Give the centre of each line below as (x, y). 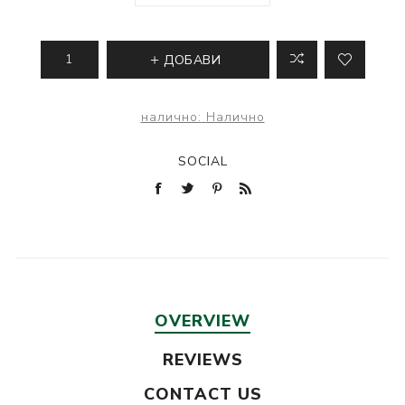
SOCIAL (202, 161)
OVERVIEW (202, 320)
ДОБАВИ (193, 60)
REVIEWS (202, 359)
